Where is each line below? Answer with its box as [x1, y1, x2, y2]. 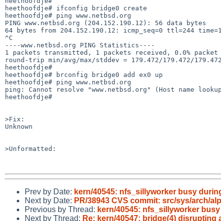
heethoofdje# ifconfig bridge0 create [5, 4, 147, 12]
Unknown [5, 122, 33, 130]
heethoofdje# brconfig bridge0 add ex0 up [5, 71, 163, 78]
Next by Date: [25, 196, 74, 205]
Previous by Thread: [25, 205, 97, 214]
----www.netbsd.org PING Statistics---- [5, 41, 155, 49]
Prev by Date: [25, 187, 74, 196]
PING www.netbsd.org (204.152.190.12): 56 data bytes [5, 19, 206, 27]
